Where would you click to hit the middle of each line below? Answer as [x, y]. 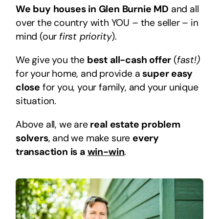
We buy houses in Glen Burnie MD [92, 9]
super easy [167, 73]
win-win [106, 152]
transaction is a [51, 152]
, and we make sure [90, 138]
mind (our [37, 36]
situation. [36, 101]
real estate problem [135, 124]
